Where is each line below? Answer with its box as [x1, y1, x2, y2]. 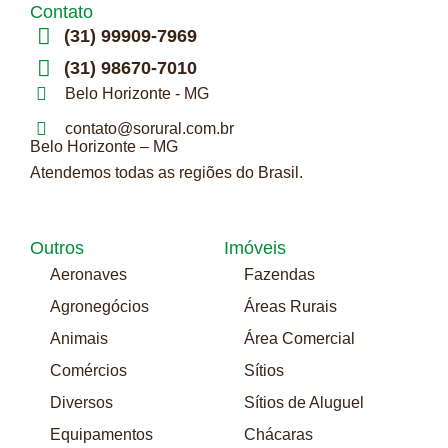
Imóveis [224, 237, 286, 258]
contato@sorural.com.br [64, 120, 234, 137]
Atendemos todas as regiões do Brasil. [30, 164, 303, 182]
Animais [50, 329, 108, 347]
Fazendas [244, 265, 315, 283]
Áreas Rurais [244, 297, 337, 315]
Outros [30, 237, 84, 258]
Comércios [50, 361, 127, 379]
